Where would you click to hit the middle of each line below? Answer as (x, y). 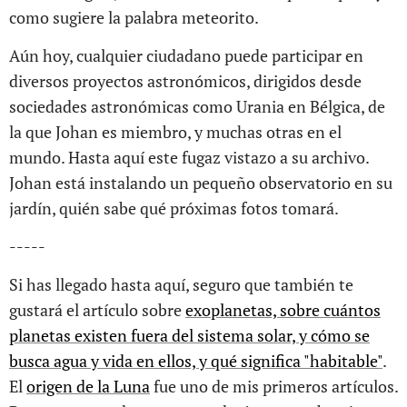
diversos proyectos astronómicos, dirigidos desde (185, 81)
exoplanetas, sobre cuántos (283, 310)
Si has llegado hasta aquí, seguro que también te (181, 284)
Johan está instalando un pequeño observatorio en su (201, 183)
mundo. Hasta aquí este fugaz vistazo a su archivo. (189, 157)
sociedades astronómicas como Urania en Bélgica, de (197, 106)
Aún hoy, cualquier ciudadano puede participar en (186, 55)
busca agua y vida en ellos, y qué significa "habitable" (196, 361)
